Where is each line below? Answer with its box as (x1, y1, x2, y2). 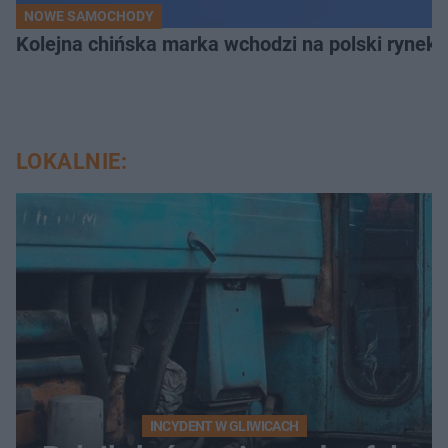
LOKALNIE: (16, 149, 127, 175)
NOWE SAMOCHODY (24, 8, 154, 25)
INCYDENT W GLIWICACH (149, 418, 299, 435)
